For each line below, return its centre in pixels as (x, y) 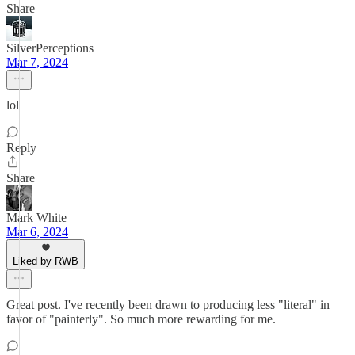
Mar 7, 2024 (37, 62)
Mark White (36, 218)
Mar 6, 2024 (37, 232)
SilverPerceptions (50, 48)
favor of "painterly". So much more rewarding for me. (141, 319)
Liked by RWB (46, 261)
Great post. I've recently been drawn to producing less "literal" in (168, 305)
